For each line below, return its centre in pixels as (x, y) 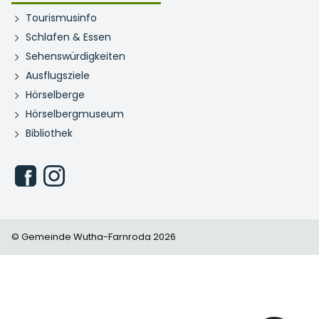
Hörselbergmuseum (75, 114)
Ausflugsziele (58, 76)
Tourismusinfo (61, 18)
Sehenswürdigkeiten (75, 57)
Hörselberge (55, 95)
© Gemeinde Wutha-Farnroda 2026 (94, 236)
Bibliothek (49, 134)
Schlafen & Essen (68, 37)
